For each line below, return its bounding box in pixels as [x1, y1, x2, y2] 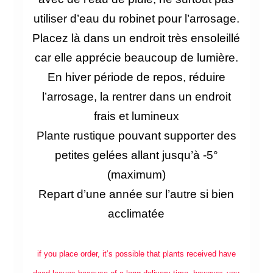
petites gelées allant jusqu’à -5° [54, 149, 218, 162]
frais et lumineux [93, 110, 179, 123]
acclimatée [108, 207, 165, 221]
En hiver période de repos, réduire [47, 71, 225, 84]
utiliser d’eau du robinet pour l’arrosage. [33, 12, 239, 26]
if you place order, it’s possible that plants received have [37, 249, 236, 259]
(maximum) [107, 168, 166, 182]
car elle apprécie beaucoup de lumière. [34, 51, 238, 65]
